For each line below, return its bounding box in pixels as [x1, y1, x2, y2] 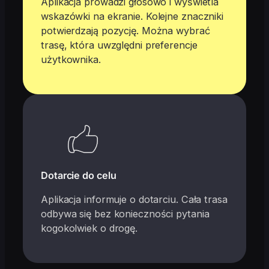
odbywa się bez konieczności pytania [41, 208, 210, 220]
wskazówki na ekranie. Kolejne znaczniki [41, 10, 224, 23]
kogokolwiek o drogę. [41, 222, 138, 235]
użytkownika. [41, 53, 101, 66]
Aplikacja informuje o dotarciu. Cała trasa [41, 193, 228, 206]
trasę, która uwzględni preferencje [41, 39, 198, 52]
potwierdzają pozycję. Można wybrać [41, 25, 210, 37]
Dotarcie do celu [41, 169, 116, 181]
